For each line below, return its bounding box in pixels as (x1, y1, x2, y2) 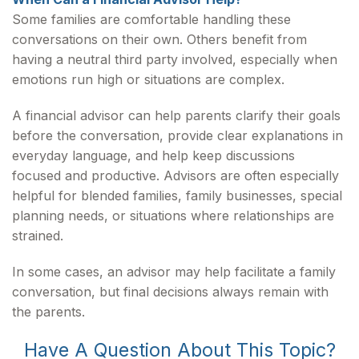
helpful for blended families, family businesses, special (12, 187, 342, 204)
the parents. (12, 303, 85, 320)
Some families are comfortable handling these (12, 10, 291, 27)
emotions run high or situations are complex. (12, 71, 284, 87)
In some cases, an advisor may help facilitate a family (12, 263, 336, 280)
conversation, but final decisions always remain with (12, 283, 329, 300)
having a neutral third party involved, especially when (12, 50, 337, 67)
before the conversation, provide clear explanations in (12, 127, 343, 143)
